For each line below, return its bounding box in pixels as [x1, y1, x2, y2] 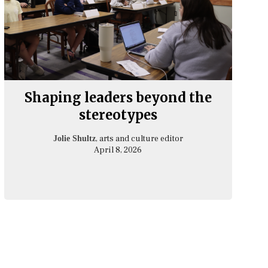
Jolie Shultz [53, 134, 96, 144]
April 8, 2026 [94, 145, 142, 156]
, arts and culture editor [95, 133, 183, 145]
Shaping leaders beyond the [24, 89, 212, 106]
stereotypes [78, 106, 157, 124]
